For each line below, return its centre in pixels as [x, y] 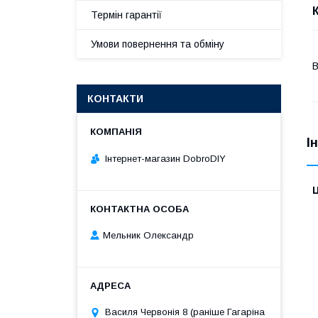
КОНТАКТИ [115, 99]
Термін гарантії [126, 15]
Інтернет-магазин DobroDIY [165, 158]
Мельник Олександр [148, 236]
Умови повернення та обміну [158, 44]
